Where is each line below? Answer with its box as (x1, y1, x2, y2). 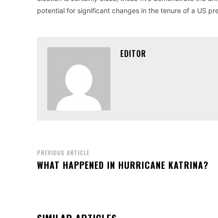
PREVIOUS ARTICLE (37, 148, 90, 157)
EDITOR (120, 47, 146, 59)
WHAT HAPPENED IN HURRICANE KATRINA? (37, 158, 209, 171)
